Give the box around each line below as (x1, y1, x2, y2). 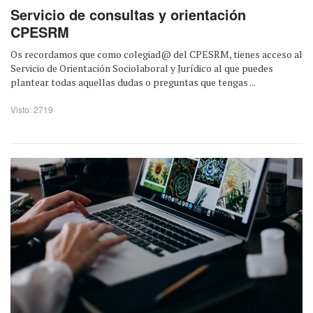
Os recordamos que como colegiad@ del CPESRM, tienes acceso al (10, 48, 303, 61)
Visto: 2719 (10, 103, 53, 116)
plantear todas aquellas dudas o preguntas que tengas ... (10, 75, 256, 89)
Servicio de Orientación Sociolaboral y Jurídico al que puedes (10, 61, 273, 75)
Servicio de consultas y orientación (10, 4, 246, 25)
